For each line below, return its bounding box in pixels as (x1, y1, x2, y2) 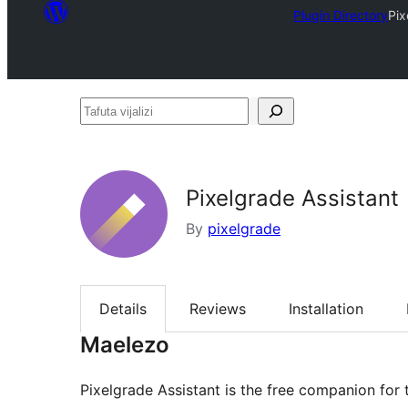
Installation (289, 300, 363, 319)
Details (99, 300, 147, 319)
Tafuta (79, 101, 123, 119)
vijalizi (79, 128, 122, 147)
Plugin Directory (293, 6, 389, 23)
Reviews (189, 300, 246, 319)
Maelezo (80, 331, 169, 359)
